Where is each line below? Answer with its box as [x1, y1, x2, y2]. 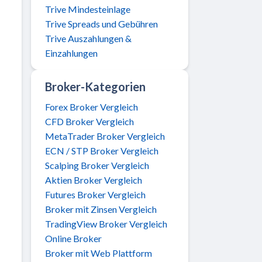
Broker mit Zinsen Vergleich [45, 203, 157, 215]
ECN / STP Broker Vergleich [45, 144, 158, 156]
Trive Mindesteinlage [45, 3, 130, 15]
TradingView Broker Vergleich [45, 218, 167, 229]
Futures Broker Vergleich [45, 188, 146, 200]
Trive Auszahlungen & [45, 32, 132, 44]
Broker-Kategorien [45, 79, 146, 94]
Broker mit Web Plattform [45, 247, 152, 258]
